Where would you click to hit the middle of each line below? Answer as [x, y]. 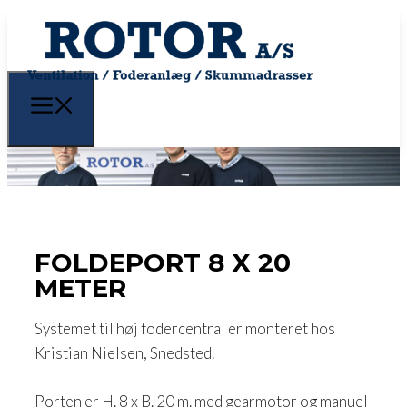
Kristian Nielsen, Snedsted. [124, 353]
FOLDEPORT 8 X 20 [163, 263]
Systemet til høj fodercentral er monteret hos [185, 329]
